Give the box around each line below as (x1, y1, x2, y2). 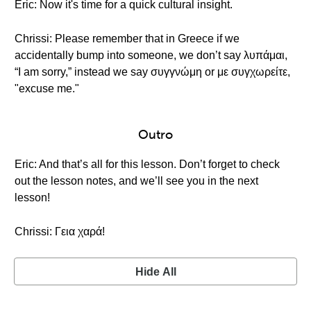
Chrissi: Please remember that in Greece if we (15, 33, 239, 44)
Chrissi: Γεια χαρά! (15, 226, 105, 237)
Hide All (135, 266, 176, 278)
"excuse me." (15, 83, 79, 94)
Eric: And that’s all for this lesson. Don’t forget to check (15, 158, 280, 170)
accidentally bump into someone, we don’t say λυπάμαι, (15, 49, 287, 61)
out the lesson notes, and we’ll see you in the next (15, 175, 258, 187)
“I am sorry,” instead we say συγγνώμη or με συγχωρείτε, (15, 66, 290, 78)
